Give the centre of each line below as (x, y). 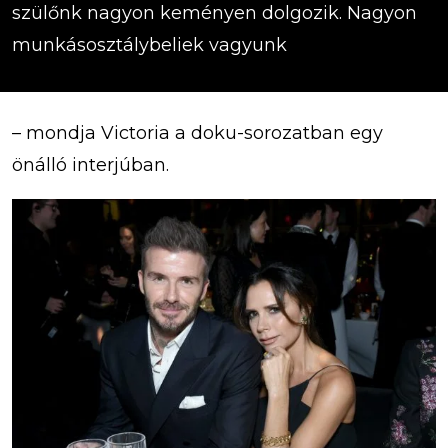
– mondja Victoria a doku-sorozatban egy (197, 132)
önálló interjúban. (90, 164)
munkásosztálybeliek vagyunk (149, 44)
